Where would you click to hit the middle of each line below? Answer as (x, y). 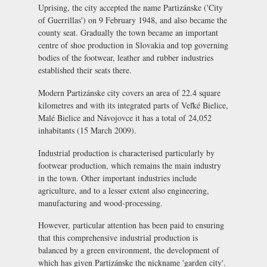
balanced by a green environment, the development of (129, 250)
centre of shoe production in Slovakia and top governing (133, 45)
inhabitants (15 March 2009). (87, 130)
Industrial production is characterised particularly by (126, 153)
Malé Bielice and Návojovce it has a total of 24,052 (125, 117)
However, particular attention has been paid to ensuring (131, 225)
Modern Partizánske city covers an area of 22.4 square (129, 92)
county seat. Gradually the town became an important (128, 33)
